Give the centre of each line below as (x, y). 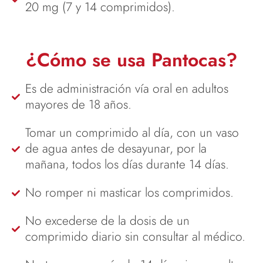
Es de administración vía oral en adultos (127, 89)
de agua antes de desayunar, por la (116, 149)
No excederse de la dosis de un (107, 221)
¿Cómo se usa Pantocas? (131, 60)
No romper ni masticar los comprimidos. (129, 193)
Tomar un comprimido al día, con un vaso (132, 133)
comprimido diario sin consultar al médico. (135, 237)
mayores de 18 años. (78, 105)
